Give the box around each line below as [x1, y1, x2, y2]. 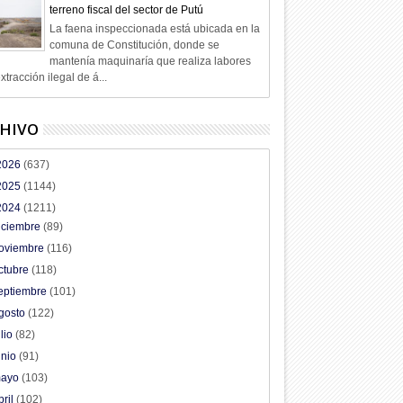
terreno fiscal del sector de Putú [49, 4, 203, 17]
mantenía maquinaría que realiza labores [49, 54, 251, 67]
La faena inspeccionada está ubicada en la [49, 22, 260, 35]
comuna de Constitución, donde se [49, 38, 219, 51]
